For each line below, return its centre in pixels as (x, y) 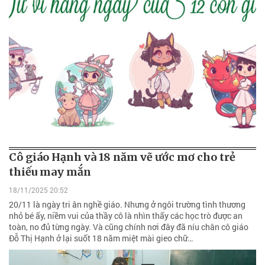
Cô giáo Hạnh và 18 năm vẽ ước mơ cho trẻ (122, 157)
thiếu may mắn (50, 172)
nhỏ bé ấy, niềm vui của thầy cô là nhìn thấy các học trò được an (126, 216)
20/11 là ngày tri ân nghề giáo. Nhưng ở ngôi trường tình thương (127, 205)
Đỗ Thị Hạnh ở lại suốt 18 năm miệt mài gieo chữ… (101, 238)
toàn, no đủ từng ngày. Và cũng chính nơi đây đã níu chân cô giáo (129, 227)
